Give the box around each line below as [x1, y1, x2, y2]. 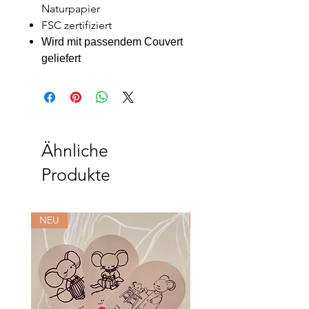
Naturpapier [41, 2, 100, 15]
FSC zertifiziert [41, 19, 112, 32]
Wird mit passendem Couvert [41, 36, 183, 48]
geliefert [41, 52, 81, 64]
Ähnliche [41, 140, 108, 161]
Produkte [41, 164, 110, 185]
